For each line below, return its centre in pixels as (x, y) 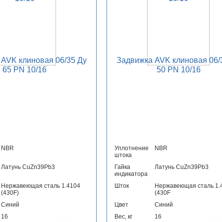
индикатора (131, 174)
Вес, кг (123, 217)
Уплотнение (131, 148)
